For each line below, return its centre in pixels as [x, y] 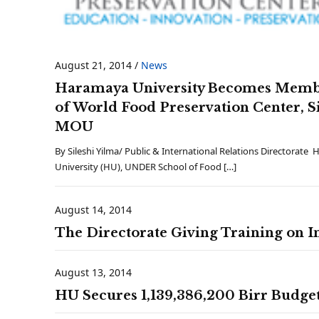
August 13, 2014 [93, 272]
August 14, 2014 [93, 209]
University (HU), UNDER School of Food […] [146, 166]
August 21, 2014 [93, 65]
